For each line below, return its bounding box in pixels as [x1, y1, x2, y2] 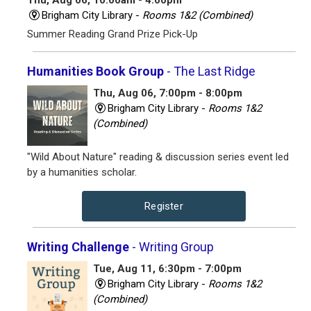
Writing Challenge [27, 239, 129, 255]
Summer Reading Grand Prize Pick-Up [27, 28, 198, 41]
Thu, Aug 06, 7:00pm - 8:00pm [92, 87, 242, 100]
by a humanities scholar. [27, 166, 137, 179]
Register [144, 200, 183, 213]
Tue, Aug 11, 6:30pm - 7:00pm [92, 262, 242, 276]
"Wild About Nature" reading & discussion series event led [27, 151, 289, 164]
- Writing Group [129, 239, 214, 255]
